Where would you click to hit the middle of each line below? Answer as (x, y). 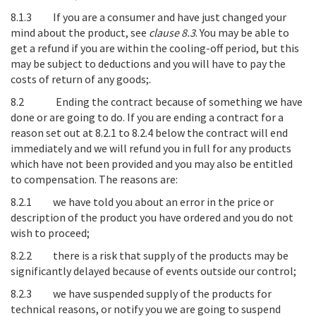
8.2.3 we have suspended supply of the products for (141, 293)
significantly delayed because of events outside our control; (153, 271)
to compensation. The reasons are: (94, 179)
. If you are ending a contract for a (203, 117)
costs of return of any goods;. (81, 79)
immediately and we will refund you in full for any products (151, 148)
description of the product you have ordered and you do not (152, 217)
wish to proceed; (50, 233)
